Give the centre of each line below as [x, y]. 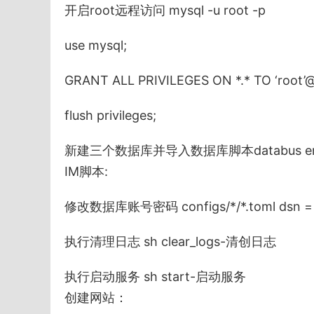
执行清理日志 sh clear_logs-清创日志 [170, 242]
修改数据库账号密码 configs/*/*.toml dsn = [189, 207]
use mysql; [96, 46]
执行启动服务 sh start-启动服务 [155, 277]
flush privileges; [110, 116]
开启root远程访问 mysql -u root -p [165, 11]
